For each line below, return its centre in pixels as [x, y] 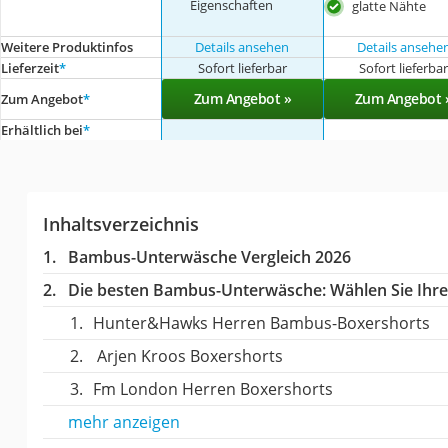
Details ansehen [242, 46]
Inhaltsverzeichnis [120, 223]
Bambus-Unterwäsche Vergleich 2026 [209, 256]
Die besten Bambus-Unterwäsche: [196, 289]
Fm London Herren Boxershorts [212, 388]
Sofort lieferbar [242, 67]
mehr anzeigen [123, 421]
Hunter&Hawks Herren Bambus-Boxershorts [261, 322]
